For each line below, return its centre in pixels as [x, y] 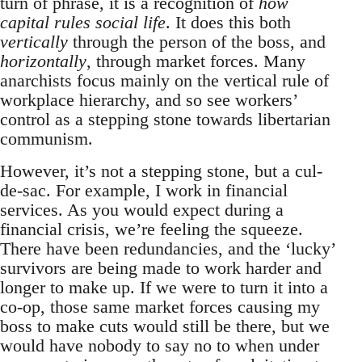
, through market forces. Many [196, 61]
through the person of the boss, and [197, 41]
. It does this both [228, 22]
